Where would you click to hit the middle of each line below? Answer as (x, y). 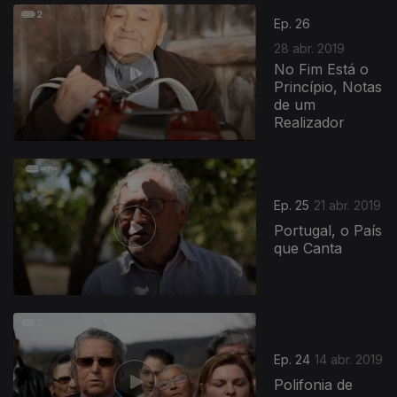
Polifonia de (314, 385)
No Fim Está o (322, 69)
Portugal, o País (328, 231)
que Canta (308, 249)
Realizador (310, 122)
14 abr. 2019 (349, 360)
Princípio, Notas (328, 86)
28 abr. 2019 (310, 48)
